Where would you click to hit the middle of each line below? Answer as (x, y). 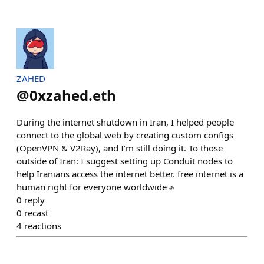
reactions (43, 225)
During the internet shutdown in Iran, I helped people (125, 122)
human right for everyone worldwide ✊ (95, 187)
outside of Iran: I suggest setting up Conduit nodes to (125, 161)
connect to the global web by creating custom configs (125, 135)
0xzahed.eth (73, 95)
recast (36, 212)
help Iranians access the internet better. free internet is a (130, 174)
